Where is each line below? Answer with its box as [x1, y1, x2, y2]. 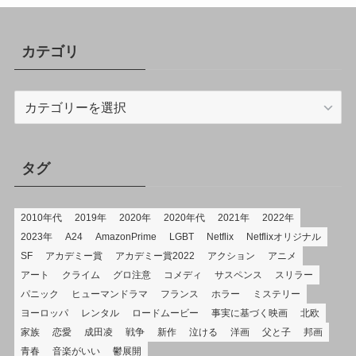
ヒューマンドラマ [71, 288, 148, 300]
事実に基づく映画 [211, 307, 288, 319]
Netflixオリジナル [246, 230, 321, 242]
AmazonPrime [95, 230, 157, 242]
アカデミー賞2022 [114, 250, 195, 261]
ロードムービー [131, 307, 199, 319]
